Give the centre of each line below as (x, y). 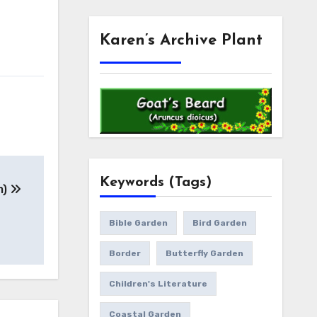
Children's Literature (158, 284)
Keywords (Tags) (155, 183)
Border (125, 254)
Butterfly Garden (204, 254)
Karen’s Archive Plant (181, 41)
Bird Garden (219, 223)
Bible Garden (138, 223)
